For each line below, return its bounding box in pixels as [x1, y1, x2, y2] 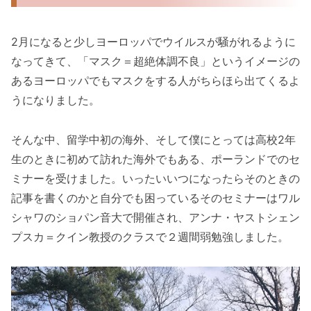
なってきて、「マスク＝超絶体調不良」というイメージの [11, 53, 300, 68]
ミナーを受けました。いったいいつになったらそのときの [11, 171, 300, 185]
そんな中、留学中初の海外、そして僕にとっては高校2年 [11, 132, 296, 146]
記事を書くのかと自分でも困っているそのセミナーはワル [11, 190, 300, 205]
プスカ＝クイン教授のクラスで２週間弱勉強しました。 [11, 229, 289, 244]
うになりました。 [11, 92, 100, 107]
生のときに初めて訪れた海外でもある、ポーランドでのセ [11, 151, 300, 166]
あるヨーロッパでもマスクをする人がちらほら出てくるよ [11, 73, 300, 87]
